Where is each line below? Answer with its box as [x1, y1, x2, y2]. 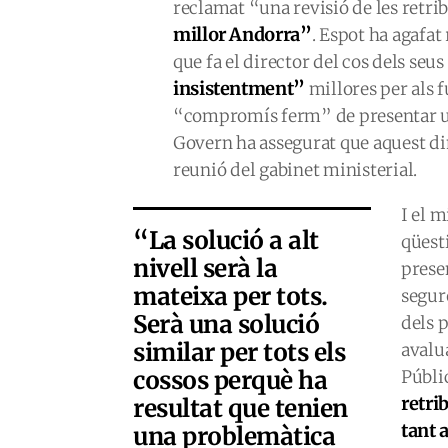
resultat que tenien [133, 393, 348, 424]
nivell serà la [133, 253, 278, 284]
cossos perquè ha [133, 365, 328, 396]
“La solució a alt [133, 225, 319, 256]
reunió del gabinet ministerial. [173, 159, 418, 181]
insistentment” [173, 77, 305, 100]
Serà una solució [133, 309, 320, 340]
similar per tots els [133, 337, 346, 368]
